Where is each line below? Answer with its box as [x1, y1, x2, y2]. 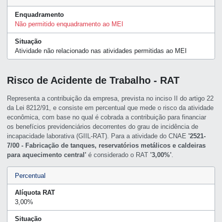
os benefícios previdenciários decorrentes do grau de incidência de [7, 123, 199, 131]
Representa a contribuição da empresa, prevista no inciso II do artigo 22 [7, 95, 214, 103]
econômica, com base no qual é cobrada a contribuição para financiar [7, 113, 207, 121]
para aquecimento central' [7, 151, 87, 159]
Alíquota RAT [14, 189, 55, 197]
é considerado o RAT [86, 151, 151, 159]
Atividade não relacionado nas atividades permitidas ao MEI [14, 47, 187, 55]
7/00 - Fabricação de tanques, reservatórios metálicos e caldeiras [7, 142, 206, 150]
